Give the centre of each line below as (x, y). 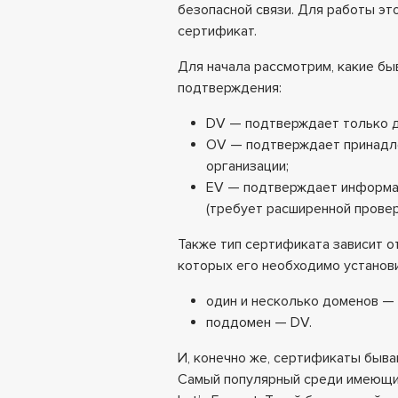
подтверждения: (230, 88)
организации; (247, 166)
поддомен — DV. (259, 322)
